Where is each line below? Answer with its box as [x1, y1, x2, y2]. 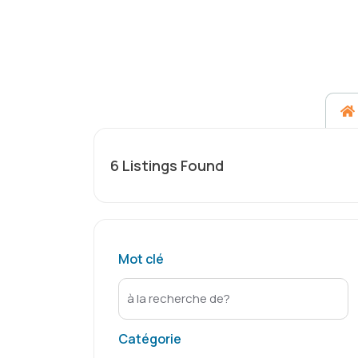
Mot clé [118, 250, 164, 268]
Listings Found [119, 156, 224, 175]
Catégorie [118, 330, 181, 348]
